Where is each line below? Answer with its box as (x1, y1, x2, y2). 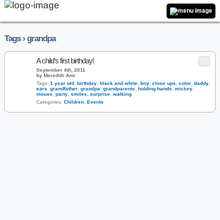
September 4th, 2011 (36, 67, 85, 73)
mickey (175, 86, 192, 91)
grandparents (103, 86, 135, 91)
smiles (71, 91, 87, 97)
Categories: (36, 99, 64, 105)
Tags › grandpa (4, 34, 55, 43)
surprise (90, 91, 110, 97)
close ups (152, 81, 176, 86)
